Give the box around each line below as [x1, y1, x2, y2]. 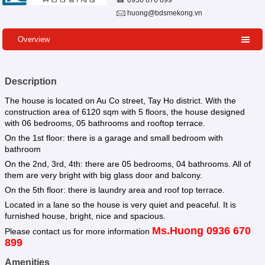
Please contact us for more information [4, 226, 152, 236]
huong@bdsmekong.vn [127, 9, 203, 17]
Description [4, 76, 57, 86]
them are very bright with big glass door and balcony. [4, 170, 202, 180]
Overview [18, 35, 50, 44]
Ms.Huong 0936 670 [151, 224, 251, 237]
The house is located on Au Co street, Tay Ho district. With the [4, 95, 236, 105]
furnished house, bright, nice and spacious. [4, 211, 166, 221]
